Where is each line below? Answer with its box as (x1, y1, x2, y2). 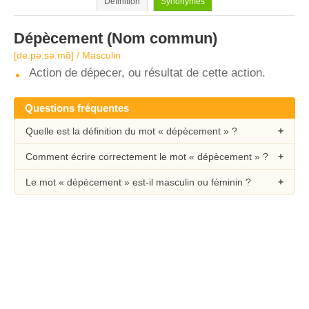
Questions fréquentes (25, 102, 129, 114)
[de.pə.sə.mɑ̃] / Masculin (14, 50, 121, 61)
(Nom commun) (103, 30, 217, 47)
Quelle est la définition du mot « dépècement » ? (26, 126, 237, 137)
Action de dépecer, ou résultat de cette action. (29, 66, 266, 79)
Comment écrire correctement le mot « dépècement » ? (26, 151, 268, 162)
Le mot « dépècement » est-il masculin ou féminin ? (26, 177, 251, 188)
